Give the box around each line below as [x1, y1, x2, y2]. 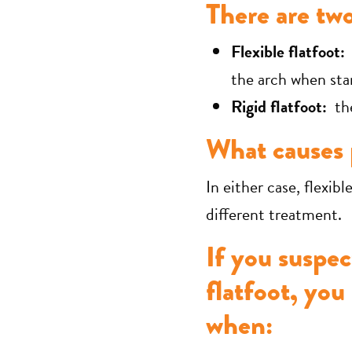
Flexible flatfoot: [231, 38, 345, 64]
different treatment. [206, 201, 342, 227]
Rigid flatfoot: [231, 93, 327, 119]
